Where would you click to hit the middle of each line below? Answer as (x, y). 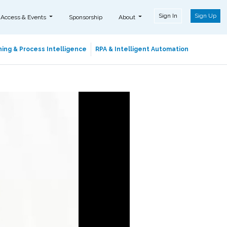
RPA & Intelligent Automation (142, 49)
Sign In (168, 15)
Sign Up (205, 15)
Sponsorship (85, 17)
